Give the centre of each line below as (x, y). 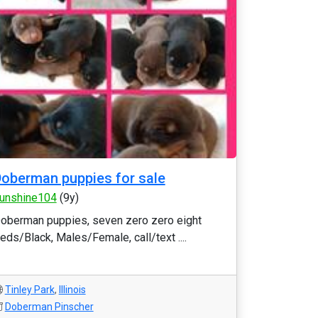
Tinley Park (29, 290)
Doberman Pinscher (49, 307)
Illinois (72, 290)
